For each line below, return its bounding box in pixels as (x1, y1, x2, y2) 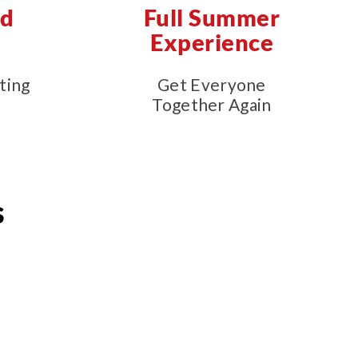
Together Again (152, 94, 272, 114)
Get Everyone (157, 74, 266, 94)
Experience (150, 28, 273, 56)
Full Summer (143, 3, 280, 31)
